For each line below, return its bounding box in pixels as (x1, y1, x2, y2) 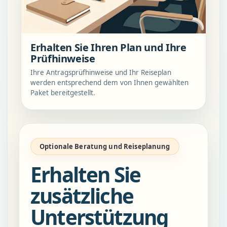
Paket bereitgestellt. (30, 88, 95, 97)
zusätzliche (30, 181, 134, 210)
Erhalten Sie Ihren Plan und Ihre (30, 40, 186, 54)
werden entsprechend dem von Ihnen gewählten (30, 78, 188, 87)
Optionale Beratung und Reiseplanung (40, 141, 170, 151)
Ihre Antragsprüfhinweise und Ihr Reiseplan (30, 67, 171, 77)
